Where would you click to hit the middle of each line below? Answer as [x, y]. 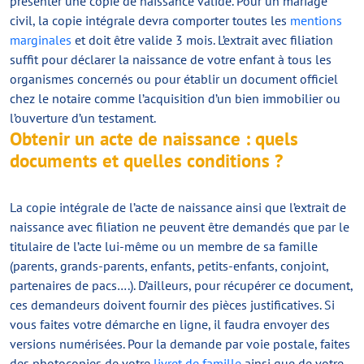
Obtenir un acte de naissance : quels [154, 139]
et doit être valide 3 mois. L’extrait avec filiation [202, 40]
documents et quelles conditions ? [146, 160]
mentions [316, 20]
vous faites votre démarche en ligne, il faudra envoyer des [170, 324]
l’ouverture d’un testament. [83, 118]
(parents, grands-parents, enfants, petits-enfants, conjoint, [169, 266]
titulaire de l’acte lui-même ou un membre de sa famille [164, 246]
